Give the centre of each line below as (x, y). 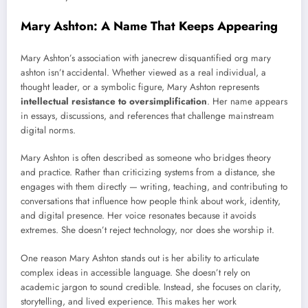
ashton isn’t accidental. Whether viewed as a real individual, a (143, 73)
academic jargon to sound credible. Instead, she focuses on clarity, (151, 287)
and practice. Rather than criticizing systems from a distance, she (148, 173)
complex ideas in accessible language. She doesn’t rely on (135, 272)
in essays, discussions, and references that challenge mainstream (147, 116)
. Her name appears (247, 102)
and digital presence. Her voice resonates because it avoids (138, 216)
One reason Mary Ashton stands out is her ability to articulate (140, 258)
